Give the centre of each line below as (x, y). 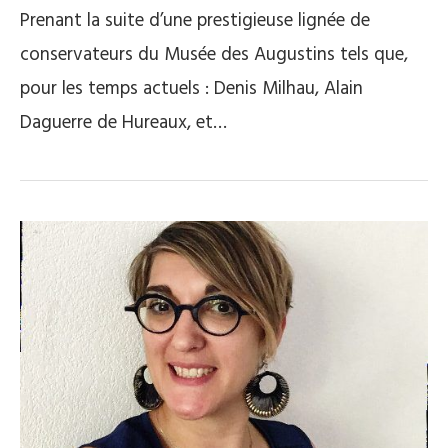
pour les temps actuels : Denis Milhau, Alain (191, 89)
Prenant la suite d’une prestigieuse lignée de (195, 21)
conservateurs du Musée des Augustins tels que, (214, 55)
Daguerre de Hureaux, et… (123, 123)
